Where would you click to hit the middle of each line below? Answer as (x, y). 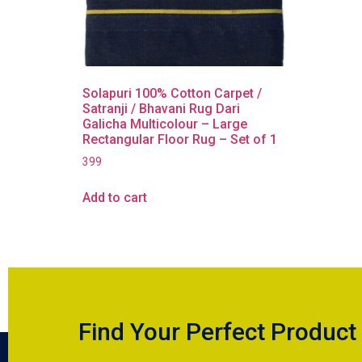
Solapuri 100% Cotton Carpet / (172, 94)
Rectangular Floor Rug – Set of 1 (180, 140)
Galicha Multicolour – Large (165, 124)
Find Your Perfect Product (217, 332)
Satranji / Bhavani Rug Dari (161, 109)
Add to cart (115, 198)
